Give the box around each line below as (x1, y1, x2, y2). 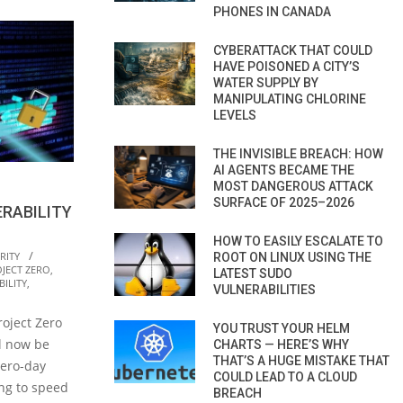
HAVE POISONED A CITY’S (213, 58, 360, 74)
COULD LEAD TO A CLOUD (213, 369, 357, 384)
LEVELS (213, 107, 256, 122)
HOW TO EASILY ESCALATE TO (213, 233, 383, 248)
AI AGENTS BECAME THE (213, 162, 354, 177)
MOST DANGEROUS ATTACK (213, 178, 373, 193)
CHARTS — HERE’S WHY (213, 336, 349, 352)
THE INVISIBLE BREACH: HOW (213, 146, 383, 161)
